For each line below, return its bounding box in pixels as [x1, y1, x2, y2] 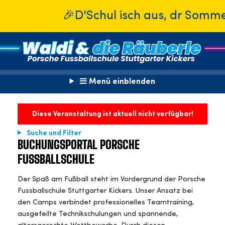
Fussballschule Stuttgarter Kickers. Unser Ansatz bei [18, 187, 193, 195]
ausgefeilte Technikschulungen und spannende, [18, 210, 178, 218]
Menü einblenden [87, 77, 156, 86]
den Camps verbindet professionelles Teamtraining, [18, 199, 194, 207]
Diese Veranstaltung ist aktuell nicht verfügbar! [32, 110, 193, 118]
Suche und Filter [25, 129, 81, 137]
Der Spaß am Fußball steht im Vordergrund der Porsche [18, 176, 205, 184]
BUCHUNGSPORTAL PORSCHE [18, 140, 140, 152]
